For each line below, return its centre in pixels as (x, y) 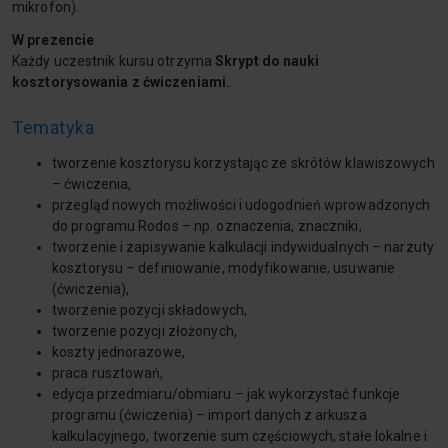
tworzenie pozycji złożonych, (144, 331)
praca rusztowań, (108, 373)
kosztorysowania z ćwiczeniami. (121, 82)
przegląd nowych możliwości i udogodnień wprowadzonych (241, 205)
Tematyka (53, 127)
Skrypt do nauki (267, 61)
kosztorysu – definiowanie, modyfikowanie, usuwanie (224, 268)
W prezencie (53, 40)
